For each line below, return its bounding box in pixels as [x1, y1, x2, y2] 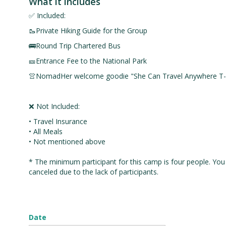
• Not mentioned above [29, 137, 106, 146]
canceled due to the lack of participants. [29, 167, 159, 177]
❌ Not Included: [29, 101, 80, 111]
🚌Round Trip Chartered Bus [29, 41, 121, 50]
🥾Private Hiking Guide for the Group [29, 26, 148, 35]
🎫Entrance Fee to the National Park [29, 56, 147, 66]
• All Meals [29, 127, 63, 136]
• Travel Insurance [29, 117, 88, 126]
